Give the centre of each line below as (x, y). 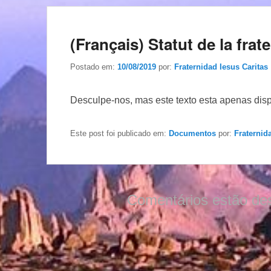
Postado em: (94, 67)
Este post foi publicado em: (119, 133)
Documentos (192, 133)
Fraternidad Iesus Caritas (221, 67)
